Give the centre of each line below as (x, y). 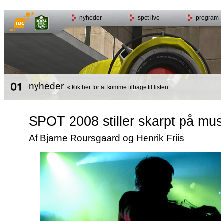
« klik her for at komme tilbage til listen (116, 87)
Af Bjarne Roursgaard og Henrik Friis (106, 138)
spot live (148, 18)
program (207, 18)
